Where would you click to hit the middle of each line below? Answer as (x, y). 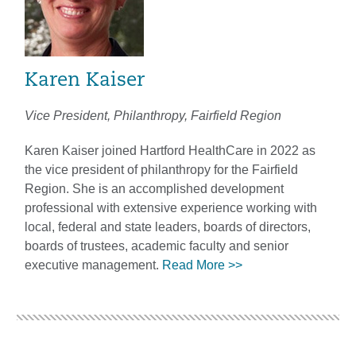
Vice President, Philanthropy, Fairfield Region (153, 115)
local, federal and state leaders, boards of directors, (168, 226)
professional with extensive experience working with (171, 207)
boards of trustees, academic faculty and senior (157, 246)
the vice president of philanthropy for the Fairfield (161, 169)
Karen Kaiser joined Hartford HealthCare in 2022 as (170, 150)
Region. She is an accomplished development (154, 188)
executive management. (93, 265)
